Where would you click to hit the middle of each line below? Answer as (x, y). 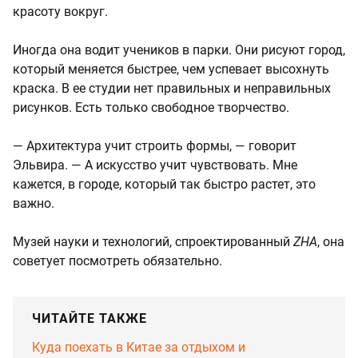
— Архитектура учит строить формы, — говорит (155, 145)
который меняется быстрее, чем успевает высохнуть (171, 69)
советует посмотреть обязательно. (117, 261)
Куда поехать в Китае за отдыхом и (139, 347)
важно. (34, 203)
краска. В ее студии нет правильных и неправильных (172, 88)
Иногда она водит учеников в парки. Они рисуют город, (179, 50)
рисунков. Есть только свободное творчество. (151, 107)
